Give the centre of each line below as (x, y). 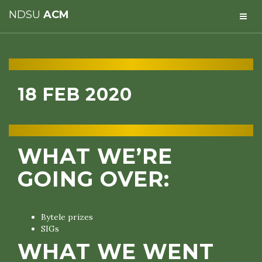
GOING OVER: (94, 179)
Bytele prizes (67, 217)
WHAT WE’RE (95, 156)
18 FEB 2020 (75, 94)
